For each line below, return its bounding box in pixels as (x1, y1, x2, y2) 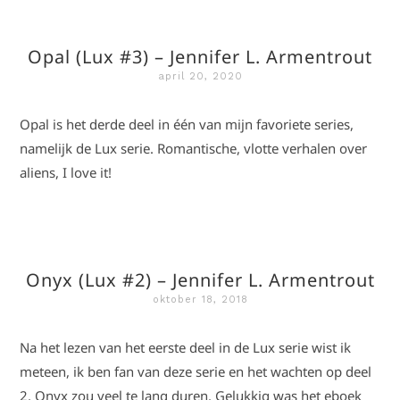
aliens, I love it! (20, 163, 112, 181)
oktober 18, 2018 (152, 294, 248, 305)
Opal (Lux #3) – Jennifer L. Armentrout (28, 45, 372, 69)
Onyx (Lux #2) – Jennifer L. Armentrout (25, 268, 375, 292)
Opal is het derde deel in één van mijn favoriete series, (20, 115, 354, 133)
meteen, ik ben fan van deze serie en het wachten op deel (20, 362, 372, 380)
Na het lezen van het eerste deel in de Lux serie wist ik (20, 338, 352, 356)
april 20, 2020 (157, 71, 243, 82)
